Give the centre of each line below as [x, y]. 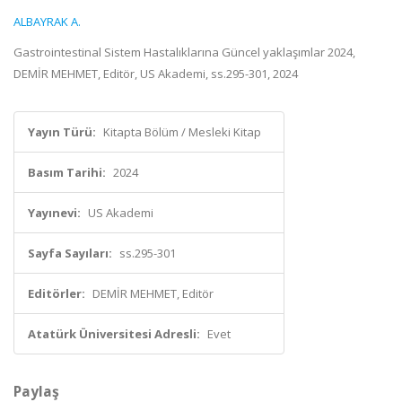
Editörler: [57, 293]
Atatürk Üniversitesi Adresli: [114, 334]
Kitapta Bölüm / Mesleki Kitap [182, 132]
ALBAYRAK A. [47, 22]
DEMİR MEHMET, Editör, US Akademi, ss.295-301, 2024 [156, 74]
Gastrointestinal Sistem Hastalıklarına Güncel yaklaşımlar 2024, [184, 52]
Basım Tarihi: [67, 172]
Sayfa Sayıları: [70, 253]
